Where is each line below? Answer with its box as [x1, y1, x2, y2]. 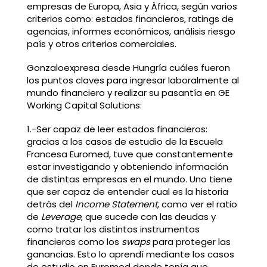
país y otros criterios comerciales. [26, 38, 176, 51]
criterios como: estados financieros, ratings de [26, 13, 234, 26]
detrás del [26, 197, 75, 210]
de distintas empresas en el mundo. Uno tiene [26, 172, 232, 185]
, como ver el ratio [157, 197, 237, 210]
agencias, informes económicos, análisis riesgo [26, 25, 235, 38]
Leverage [41, 210, 81, 223]
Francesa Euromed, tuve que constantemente [26, 147, 233, 160]
